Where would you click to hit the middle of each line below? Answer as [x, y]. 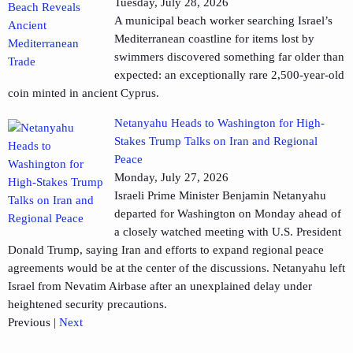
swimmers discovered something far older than [229, 57]
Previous [29, 323]
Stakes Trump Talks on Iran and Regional [216, 141]
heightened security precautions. [87, 305]
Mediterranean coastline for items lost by [214, 39]
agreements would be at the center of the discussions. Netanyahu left [176, 268]
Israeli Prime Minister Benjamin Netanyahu [220, 196]
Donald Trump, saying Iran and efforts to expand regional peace [166, 250]
